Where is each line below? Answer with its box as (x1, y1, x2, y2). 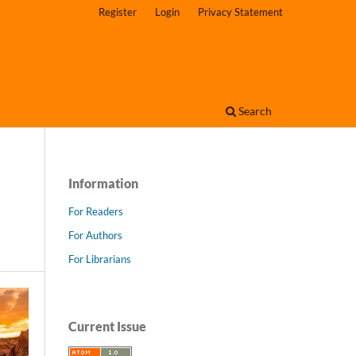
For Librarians (68, 252, 131, 265)
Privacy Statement (198, 5, 283, 18)
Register (99, 5, 137, 18)
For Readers (68, 204, 123, 218)
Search (236, 103, 272, 118)
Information (68, 175, 138, 191)
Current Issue (68, 318, 146, 334)
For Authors (68, 228, 122, 242)
